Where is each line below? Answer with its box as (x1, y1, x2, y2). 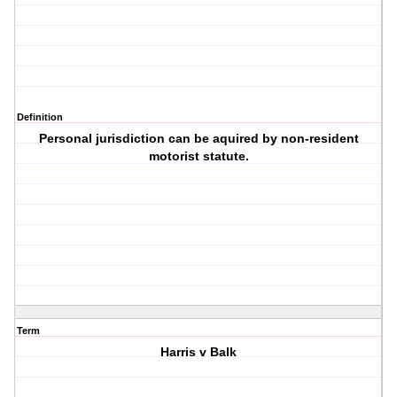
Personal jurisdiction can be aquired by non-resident (38, 131, 359, 146)
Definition (17, 112, 63, 123)
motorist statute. (148, 149, 249, 164)
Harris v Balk (160, 345, 237, 360)
